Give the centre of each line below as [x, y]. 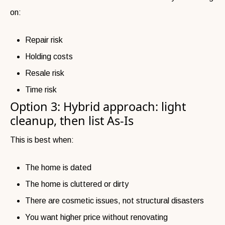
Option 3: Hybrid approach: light [98, 106]
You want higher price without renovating [96, 217]
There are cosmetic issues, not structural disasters [115, 200]
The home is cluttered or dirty [77, 184]
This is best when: [42, 140]
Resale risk [45, 73]
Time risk [41, 89]
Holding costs [49, 56]
